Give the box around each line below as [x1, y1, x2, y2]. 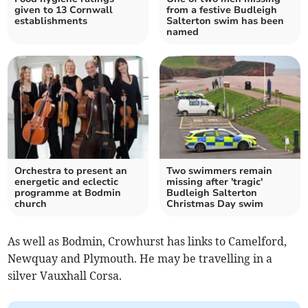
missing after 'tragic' [166, 175, 263, 189]
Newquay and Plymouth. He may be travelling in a [8, 252, 273, 266]
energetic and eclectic [14, 175, 119, 189]
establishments [14, 14, 88, 28]
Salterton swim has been [166, 14, 284, 28]
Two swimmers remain [166, 164, 272, 178]
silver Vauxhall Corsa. [8, 269, 122, 283]
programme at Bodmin [14, 186, 122, 200]
